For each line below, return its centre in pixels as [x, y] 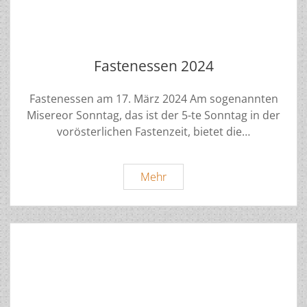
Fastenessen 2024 [153, 66]
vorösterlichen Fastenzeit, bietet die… [153, 132]
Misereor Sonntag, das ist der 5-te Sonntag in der [153, 115]
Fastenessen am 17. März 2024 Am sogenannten [153, 99]
